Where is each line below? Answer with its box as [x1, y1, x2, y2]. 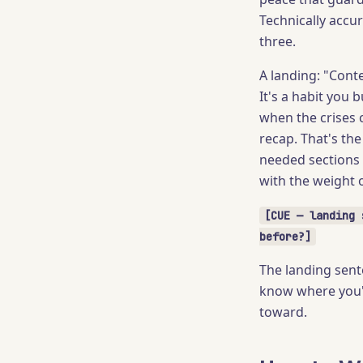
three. [259, 32, 296, 50]
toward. [259, 303, 307, 321]
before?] [259, 229, 311, 244]
